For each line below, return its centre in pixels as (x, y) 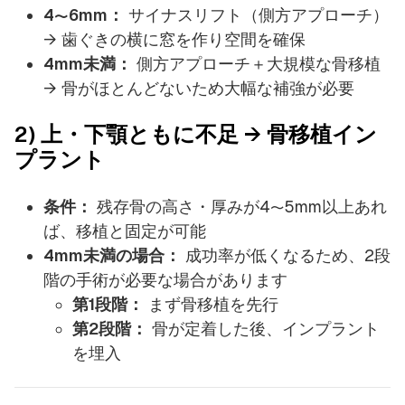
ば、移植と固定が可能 (125, 231)
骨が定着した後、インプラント (264, 328)
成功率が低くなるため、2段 (286, 255)
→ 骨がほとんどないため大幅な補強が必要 (199, 88)
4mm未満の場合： (112, 255)
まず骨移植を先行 (211, 304)
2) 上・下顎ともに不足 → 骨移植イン (196, 134)
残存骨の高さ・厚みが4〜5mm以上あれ (240, 206)
